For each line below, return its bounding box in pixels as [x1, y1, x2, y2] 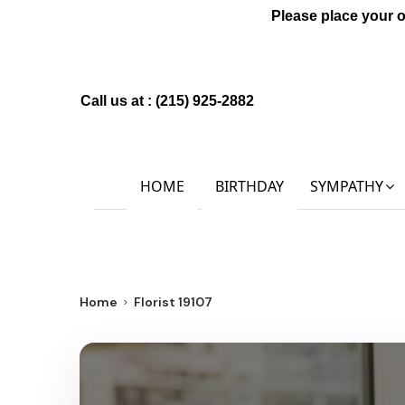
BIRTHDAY [214, 176, 284, 196]
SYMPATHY [309, 176, 383, 196]
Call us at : [80, 93, 155, 108]
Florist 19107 [134, 293, 212, 310]
